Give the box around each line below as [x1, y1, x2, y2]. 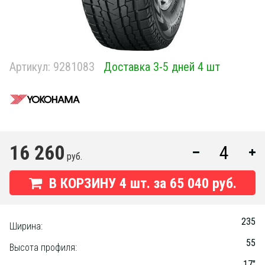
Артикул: [9, 60, 50, 74]
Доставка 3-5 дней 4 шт [104, 60, 220, 74]
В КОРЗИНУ [45, 175, 119, 192]
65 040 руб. [169, 175, 237, 192]
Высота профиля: [9, 242, 77, 253]
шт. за [130, 175, 170, 192]
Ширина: [9, 221, 43, 232]
